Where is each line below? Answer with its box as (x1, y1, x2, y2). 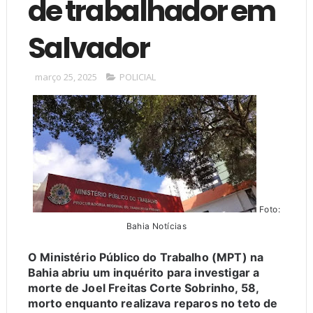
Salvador (27, 28, 150, 68)
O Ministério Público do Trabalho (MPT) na (27, 250, 264, 265)
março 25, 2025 (34, 71, 97, 84)
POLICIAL (119, 71, 156, 84)
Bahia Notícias (126, 221, 187, 232)
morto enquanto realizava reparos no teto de (27, 296, 278, 311)
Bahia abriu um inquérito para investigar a (27, 265, 260, 280)
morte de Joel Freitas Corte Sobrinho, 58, (27, 281, 259, 296)
